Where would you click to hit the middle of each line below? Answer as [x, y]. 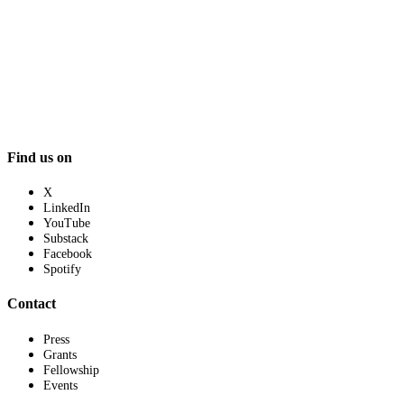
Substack [66, 239]
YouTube [67, 224]
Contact [32, 304]
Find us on [40, 157]
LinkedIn [67, 208]
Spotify [62, 270]
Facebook [68, 254]
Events [60, 385]
